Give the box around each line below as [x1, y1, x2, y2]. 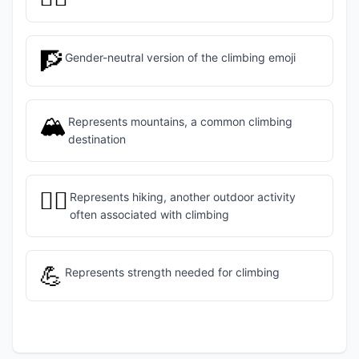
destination [67, 132, 126, 146]
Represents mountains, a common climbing [67, 115, 292, 128]
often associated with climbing [69, 208, 229, 221]
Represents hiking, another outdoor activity [69, 190, 296, 204]
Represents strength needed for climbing [64, 265, 280, 279]
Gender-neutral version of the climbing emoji [64, 50, 296, 64]
